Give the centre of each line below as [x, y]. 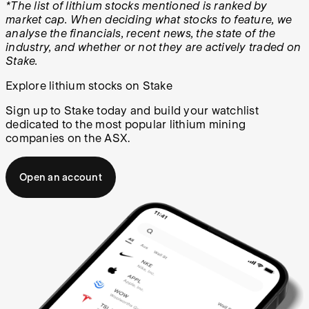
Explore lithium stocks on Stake [89, 86]
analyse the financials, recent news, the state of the [141, 34]
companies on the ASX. [68, 139]
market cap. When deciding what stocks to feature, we [149, 20]
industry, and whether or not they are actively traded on [153, 48]
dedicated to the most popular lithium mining [126, 125]
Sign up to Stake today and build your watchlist [132, 111]
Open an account [61, 178]
